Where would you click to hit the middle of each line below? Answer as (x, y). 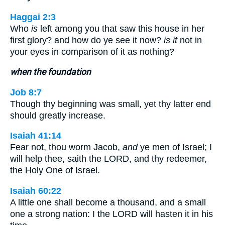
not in (190, 40)
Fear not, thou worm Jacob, (66, 147)
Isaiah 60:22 (36, 191)
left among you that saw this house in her (121, 28)
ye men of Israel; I (175, 147)
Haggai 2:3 (33, 17)
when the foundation (50, 72)
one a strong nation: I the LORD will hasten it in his (111, 214)
